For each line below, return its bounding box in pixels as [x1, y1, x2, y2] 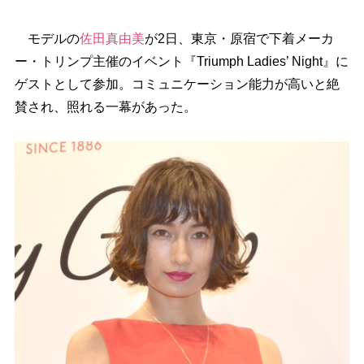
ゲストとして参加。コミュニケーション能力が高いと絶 [14, 77, 340, 91]
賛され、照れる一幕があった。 [14, 100, 197, 114]
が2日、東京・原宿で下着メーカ [144, 32, 334, 45]
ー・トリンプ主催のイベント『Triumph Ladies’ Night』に [14, 54, 349, 68]
